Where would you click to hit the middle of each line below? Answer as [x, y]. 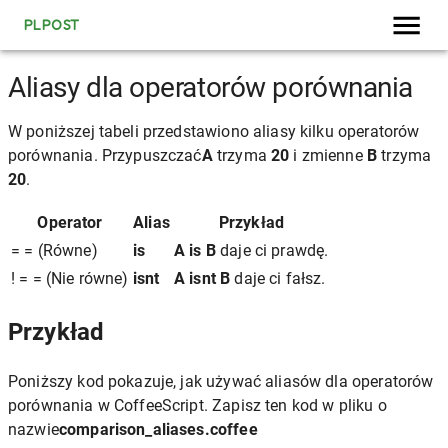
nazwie [33, 429]
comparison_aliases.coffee [158, 429]
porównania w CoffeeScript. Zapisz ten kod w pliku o [197, 405]
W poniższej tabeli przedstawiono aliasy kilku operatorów [214, 131]
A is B [195, 250]
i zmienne [328, 155]
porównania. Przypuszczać [105, 155]
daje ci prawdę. [272, 250]
